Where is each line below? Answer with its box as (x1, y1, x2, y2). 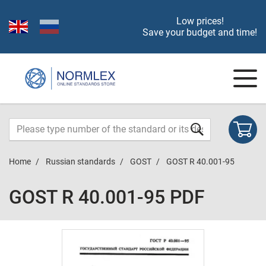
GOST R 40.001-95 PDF (9, 186, 205, 208)
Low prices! (176, 15, 224, 27)
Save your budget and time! (142, 27, 257, 38)
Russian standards (46, 157, 115, 166)
